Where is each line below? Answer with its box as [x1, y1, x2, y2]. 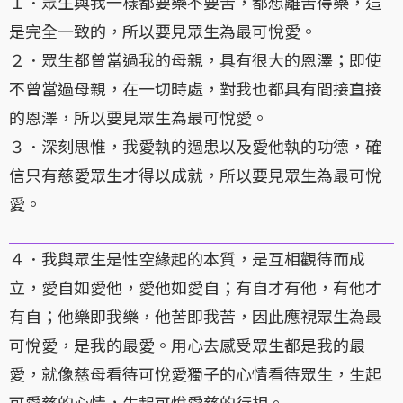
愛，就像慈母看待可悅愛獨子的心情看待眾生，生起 [9, 362, 381, 386]
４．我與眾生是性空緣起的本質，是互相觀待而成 [9, 246, 365, 271]
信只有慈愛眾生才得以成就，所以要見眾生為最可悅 [9, 163, 381, 187]
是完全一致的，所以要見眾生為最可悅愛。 [9, 19, 317, 43]
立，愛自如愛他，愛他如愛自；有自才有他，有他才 [9, 275, 381, 300]
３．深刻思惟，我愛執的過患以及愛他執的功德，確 [9, 134, 381, 158]
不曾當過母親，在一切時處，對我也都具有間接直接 [9, 76, 381, 101]
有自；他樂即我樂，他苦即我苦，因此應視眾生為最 [9, 304, 381, 328]
